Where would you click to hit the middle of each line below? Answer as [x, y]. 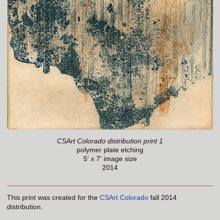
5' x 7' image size [110, 159]
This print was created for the [53, 198]
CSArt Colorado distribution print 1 [110, 141]
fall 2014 [163, 198]
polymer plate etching [110, 150]
